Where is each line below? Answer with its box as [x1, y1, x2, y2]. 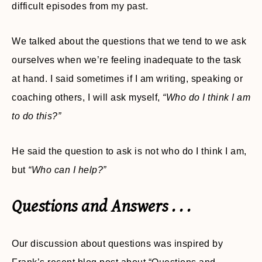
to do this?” [12, 111, 61, 122]
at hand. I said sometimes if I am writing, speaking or [12, 74, 243, 84]
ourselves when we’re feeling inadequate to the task [12, 55, 242, 65]
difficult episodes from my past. [12, 1, 148, 12]
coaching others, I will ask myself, [12, 92, 163, 103]
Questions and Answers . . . [12, 196, 191, 217]
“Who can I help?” [28, 165, 106, 175]
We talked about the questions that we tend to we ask [12, 36, 246, 47]
